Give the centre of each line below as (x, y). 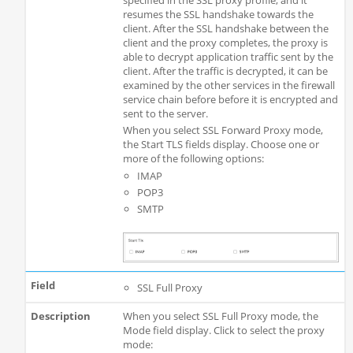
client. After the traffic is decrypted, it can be (225, 71)
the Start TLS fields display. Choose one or (221, 145)
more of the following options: (193, 159)
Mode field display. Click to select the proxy (223, 330)
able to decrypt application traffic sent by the (228, 57)
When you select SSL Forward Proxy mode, (223, 130)
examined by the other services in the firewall (229, 85)
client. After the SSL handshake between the (225, 29)
